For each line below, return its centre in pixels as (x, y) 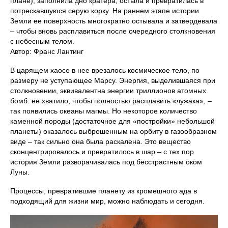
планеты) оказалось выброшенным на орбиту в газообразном (113, 132)
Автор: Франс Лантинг (47, 52)
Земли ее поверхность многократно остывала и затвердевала (114, 21)
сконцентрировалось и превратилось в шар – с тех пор (102, 152)
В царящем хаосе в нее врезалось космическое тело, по (105, 70)
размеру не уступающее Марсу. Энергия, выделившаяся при (113, 81)
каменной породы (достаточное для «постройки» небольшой (112, 121)
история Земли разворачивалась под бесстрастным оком (106, 162)
